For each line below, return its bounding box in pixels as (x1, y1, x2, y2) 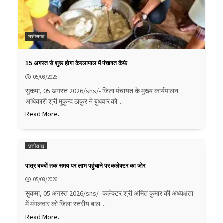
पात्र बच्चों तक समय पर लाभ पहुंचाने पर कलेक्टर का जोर (25, 162, 145, 169)
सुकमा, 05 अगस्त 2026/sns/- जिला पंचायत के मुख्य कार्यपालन (25, 86, 178, 95)
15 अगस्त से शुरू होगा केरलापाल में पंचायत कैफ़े (25, 59, 127, 67)
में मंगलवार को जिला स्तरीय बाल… (25, 199, 107, 208)
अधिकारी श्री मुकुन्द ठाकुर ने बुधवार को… (25, 96, 124, 106)
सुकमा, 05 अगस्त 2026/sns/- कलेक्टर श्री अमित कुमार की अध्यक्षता (25, 188, 193, 198)
